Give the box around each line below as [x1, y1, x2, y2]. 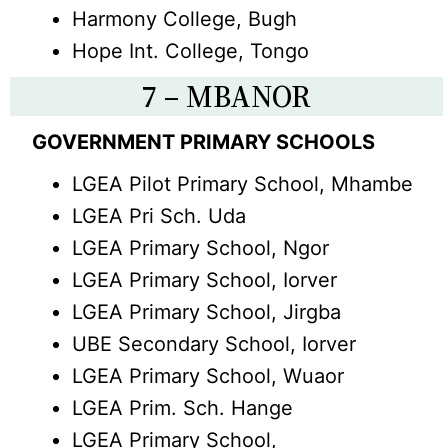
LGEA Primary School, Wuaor [72, 364, 345, 388]
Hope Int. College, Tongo [72, 39, 310, 63]
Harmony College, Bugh [72, 7, 298, 31]
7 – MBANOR [142, 76, 311, 117]
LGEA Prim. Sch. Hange [72, 396, 294, 420]
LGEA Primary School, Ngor [72, 236, 330, 260]
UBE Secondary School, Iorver [72, 332, 357, 356]
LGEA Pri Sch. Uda [72, 204, 247, 228]
